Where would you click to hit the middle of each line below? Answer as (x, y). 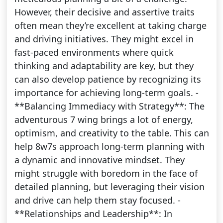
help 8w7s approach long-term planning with (109, 147)
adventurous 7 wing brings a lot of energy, (104, 120)
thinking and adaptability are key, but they (104, 66)
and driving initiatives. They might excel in (104, 39)
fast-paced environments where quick (94, 53)
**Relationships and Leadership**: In (93, 214)
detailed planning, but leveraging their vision (109, 187)
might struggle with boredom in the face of (106, 173)
